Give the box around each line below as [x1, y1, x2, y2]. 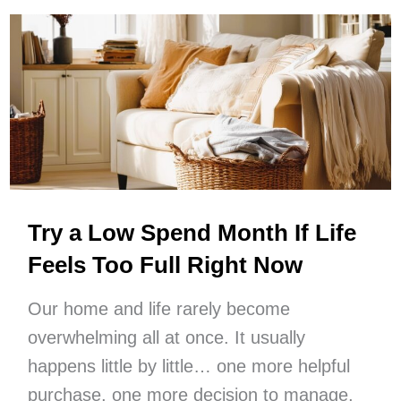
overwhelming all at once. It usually [27, 327, 305, 347]
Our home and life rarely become [27, 298, 290, 319]
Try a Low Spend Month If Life [27, 218, 356, 246]
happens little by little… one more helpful [27, 355, 350, 376]
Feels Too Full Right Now [27, 251, 303, 278]
